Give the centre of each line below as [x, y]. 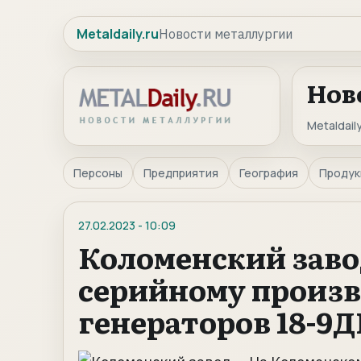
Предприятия [181, 173]
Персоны [98, 173]
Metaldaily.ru [118, 34]
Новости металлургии [226, 34]
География [269, 173]
